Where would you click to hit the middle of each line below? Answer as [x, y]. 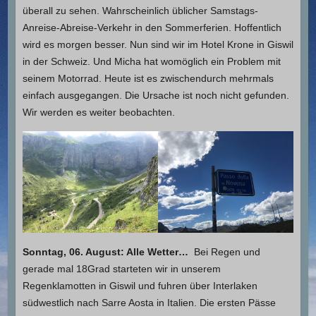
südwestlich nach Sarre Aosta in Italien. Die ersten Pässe [149, 302]
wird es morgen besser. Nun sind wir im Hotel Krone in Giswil [158, 44]
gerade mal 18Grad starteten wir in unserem [121, 268]
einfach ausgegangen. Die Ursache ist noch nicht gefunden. [156, 95]
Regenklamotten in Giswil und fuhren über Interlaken [140, 285]
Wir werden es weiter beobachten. [98, 112]
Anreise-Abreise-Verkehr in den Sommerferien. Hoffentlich [152, 27]
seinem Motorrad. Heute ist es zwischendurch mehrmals [148, 78]
